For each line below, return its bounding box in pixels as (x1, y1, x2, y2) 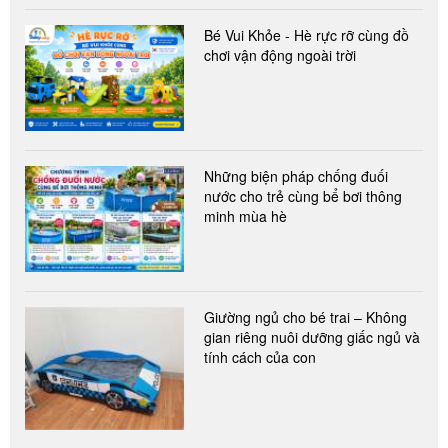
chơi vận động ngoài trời (204, 44, 357, 65)
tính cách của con (204, 346, 317, 367)
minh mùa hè (204, 205, 288, 226)
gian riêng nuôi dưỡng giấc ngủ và (204, 326, 421, 347)
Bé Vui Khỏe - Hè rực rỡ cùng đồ (204, 24, 410, 45)
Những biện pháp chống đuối (204, 165, 389, 186)
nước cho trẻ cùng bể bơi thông (204, 185, 403, 206)
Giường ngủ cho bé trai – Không (204, 306, 408, 327)
